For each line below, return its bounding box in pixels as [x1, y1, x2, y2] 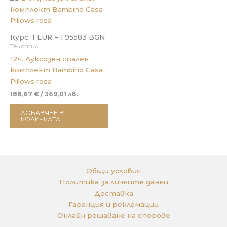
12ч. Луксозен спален [10, 54, 89, 63]
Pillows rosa [10, 77, 52, 85]
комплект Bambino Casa [10, 65, 103, 74]
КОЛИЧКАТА [21, 115, 60, 123]
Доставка [94, 189, 133, 197]
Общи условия [86, 167, 141, 175]
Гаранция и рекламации [68, 200, 159, 208]
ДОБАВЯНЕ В [21, 108, 64, 117]
